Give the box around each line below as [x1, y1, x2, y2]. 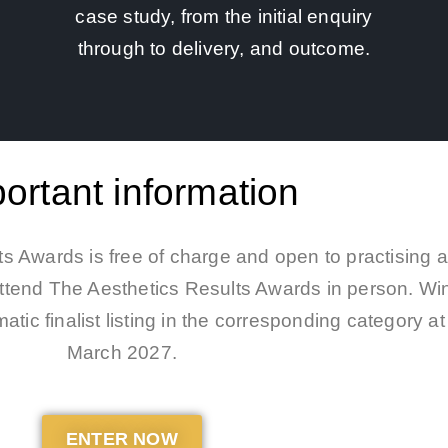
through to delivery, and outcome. [77, 37, 371, 59]
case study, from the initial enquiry [75, 5, 373, 27]
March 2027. [66, 342, 178, 364]
